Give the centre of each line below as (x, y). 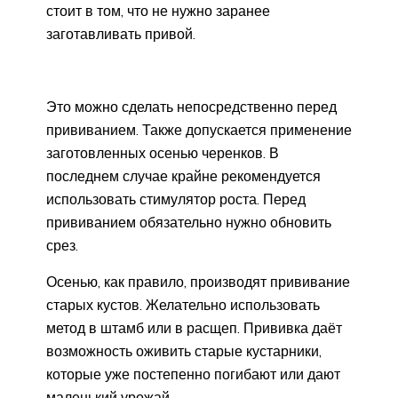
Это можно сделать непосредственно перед (191, 107)
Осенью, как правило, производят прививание (198, 282)
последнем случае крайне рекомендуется (183, 176)
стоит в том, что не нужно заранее (158, 11)
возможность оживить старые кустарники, (184, 351)
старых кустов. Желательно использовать (183, 305)
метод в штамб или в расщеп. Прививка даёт (194, 328)
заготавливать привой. (121, 34)
